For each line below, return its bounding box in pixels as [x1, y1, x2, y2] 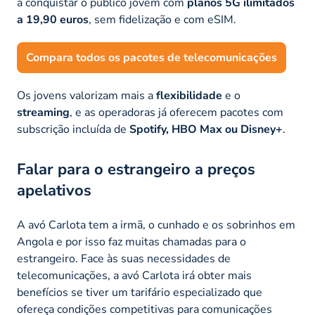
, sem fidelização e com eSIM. [89, 11, 236, 27]
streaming [17, 104, 70, 120]
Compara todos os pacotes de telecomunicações [26, 49, 277, 65]
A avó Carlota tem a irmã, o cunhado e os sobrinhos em [17, 217, 295, 233]
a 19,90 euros [17, 11, 89, 27]
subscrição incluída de [17, 121, 129, 137]
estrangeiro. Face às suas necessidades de [17, 250, 231, 266]
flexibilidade [156, 87, 222, 103]
